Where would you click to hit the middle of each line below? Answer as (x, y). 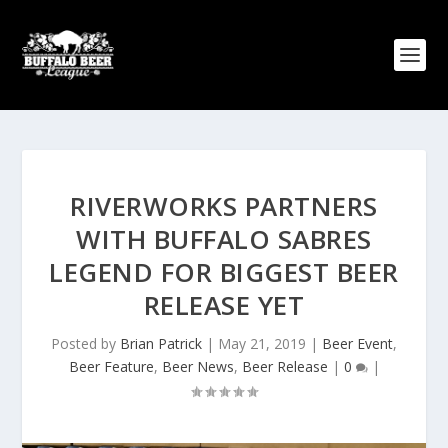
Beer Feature (111, 366)
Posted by (85, 343)
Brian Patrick (161, 343)
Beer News (197, 366)
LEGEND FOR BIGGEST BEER (224, 272)
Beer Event (357, 343)
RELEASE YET (224, 305)
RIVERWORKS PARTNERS (224, 206)
